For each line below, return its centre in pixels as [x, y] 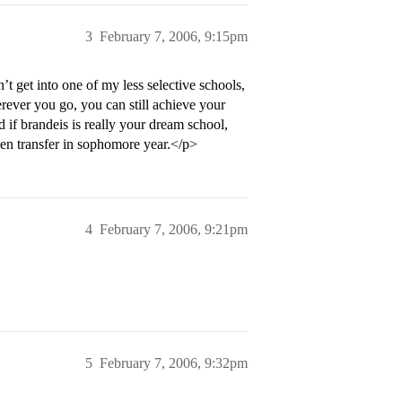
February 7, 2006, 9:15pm [174, 36]
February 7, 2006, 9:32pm [174, 363]
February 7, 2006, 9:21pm [174, 229]
